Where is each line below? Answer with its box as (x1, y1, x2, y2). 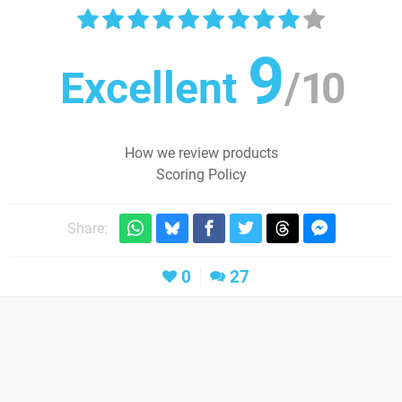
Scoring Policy (155, 166, 247, 184)
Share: (66, 220, 108, 237)
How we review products (124, 144, 278, 162)
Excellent (60, 63, 237, 115)
